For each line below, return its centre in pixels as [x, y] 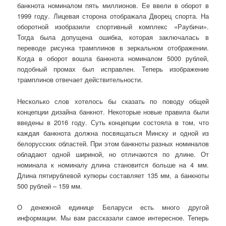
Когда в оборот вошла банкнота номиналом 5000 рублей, [113, 59]
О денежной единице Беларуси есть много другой [113, 207]
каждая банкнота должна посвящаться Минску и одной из [113, 133]
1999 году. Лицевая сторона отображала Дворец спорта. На [113, 16]
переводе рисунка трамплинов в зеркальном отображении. [113, 48]
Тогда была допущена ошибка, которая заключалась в [113, 37]
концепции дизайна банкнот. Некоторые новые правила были [113, 111]
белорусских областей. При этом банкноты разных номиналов [113, 143]
